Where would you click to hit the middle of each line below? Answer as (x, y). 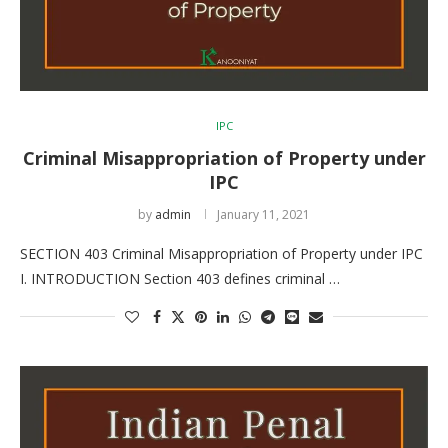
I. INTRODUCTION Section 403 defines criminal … (180, 278)
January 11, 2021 (263, 214)
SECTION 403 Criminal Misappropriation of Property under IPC (221, 253)
